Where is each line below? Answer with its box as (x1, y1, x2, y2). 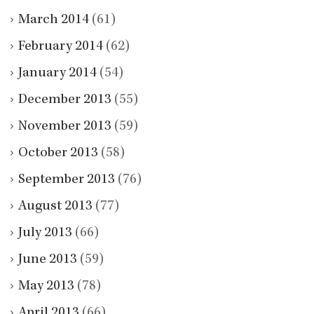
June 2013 (18, 252, 77, 267)
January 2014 (18, 66, 97, 81)
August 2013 (18, 199, 93, 214)
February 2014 (18, 39, 103, 54)
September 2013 (18, 172, 115, 187)
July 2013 (18, 226, 72, 240)
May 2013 (18, 279, 74, 294)
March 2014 (18, 13, 89, 27)
